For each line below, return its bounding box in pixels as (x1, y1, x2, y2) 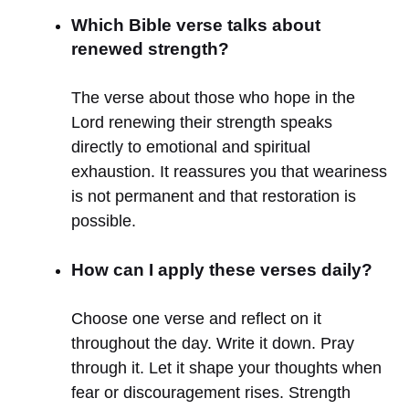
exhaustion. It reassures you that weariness (71, 162, 387, 181)
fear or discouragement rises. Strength (71, 383, 351, 402)
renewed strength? (71, 38, 229, 58)
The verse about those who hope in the (71, 88, 355, 107)
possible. (71, 211, 136, 230)
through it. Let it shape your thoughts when (71, 358, 382, 377)
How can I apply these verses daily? (71, 259, 372, 279)
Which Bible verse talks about (71, 15, 320, 35)
